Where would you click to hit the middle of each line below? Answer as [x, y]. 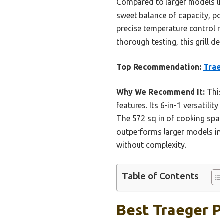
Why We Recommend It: [161, 92]
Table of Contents [160, 176]
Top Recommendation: [159, 67]
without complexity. [151, 145]
